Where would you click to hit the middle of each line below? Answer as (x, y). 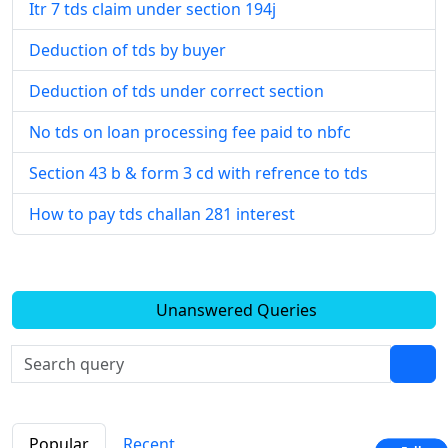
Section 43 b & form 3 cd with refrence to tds (198, 173)
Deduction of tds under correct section (176, 91)
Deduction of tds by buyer (127, 50)
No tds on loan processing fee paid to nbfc (190, 132)
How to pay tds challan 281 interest (162, 214)
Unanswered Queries (234, 310)
